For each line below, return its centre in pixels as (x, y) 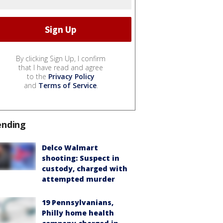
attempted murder (78, 179)
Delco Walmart (70, 148)
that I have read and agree (61, 68)
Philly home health (78, 213)
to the (38, 77)
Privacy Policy (71, 77)
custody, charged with (85, 169)
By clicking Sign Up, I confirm (61, 59)
